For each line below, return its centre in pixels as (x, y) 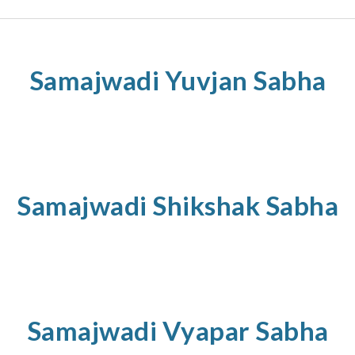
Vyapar (208, 330)
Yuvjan (206, 80)
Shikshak (209, 205)
